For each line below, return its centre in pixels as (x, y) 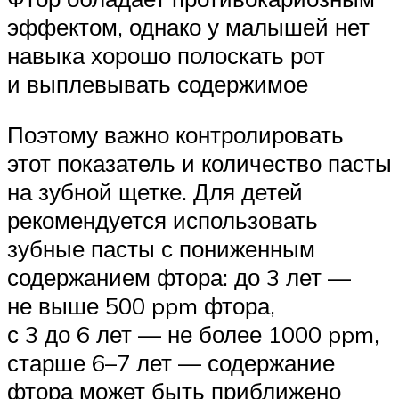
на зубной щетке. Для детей (155, 192)
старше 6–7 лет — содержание (171, 363)
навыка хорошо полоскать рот (166, 55)
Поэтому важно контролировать (175, 135)
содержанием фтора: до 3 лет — (179, 277)
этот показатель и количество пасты (199, 163)
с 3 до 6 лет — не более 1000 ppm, (193, 334)
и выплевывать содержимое (158, 83)
